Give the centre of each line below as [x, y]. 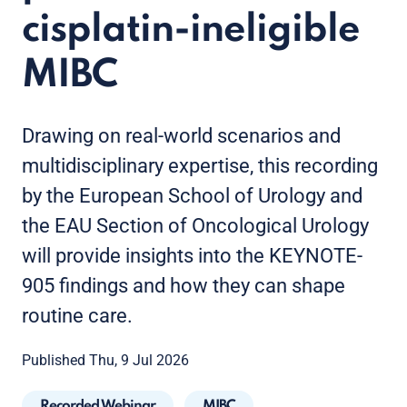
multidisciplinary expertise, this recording [200, 166]
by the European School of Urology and [192, 196]
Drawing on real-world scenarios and [181, 136]
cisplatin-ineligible [191, 30]
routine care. [77, 316]
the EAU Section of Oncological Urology [195, 226]
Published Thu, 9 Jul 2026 [105, 360]
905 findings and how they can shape [184, 286]
